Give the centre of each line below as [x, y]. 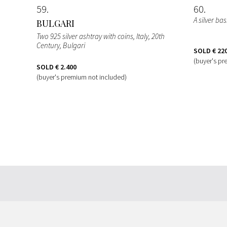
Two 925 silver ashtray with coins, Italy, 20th [101, 36]
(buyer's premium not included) [82, 77]
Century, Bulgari [61, 45]
